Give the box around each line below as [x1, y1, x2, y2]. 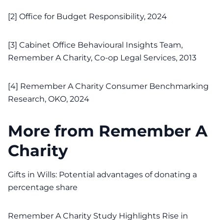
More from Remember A [8, 121, 208, 140]
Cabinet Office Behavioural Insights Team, [17, 40, 183, 50]
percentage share [8, 183, 78, 192]
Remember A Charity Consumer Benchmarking [18, 82, 209, 91]
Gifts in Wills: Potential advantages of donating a [8, 170, 197, 179]
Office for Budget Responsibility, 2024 [17, 12, 167, 21]
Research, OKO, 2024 [8, 94, 89, 104]
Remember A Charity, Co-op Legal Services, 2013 [8, 53, 196, 62]
